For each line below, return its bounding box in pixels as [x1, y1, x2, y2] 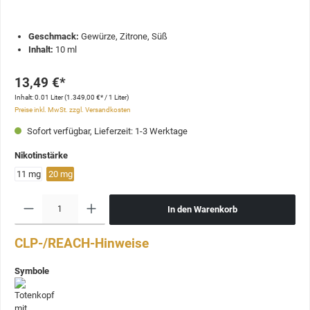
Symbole [15, 265, 49, 276]
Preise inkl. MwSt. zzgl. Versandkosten [15, 106, 131, 114]
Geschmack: [28, 30, 79, 42]
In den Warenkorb [167, 203, 238, 215]
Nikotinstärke [15, 150, 68, 161]
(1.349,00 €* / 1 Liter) [64, 93, 129, 102]
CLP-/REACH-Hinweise [15, 235, 149, 251]
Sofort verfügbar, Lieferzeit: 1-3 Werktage [25, 126, 188, 137]
